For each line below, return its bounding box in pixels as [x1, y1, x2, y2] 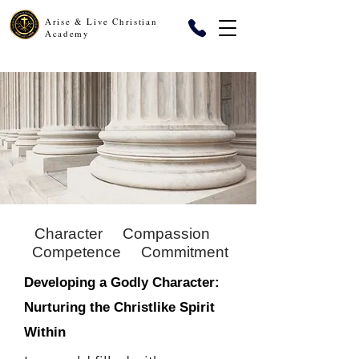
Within [24, 325, 66, 340]
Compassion [123, 225, 210, 242]
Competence [32, 244, 121, 260]
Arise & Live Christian [45, 15, 158, 27]
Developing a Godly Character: [24, 275, 220, 290]
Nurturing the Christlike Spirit [24, 300, 215, 315]
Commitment [141, 244, 228, 260]
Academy [45, 27, 90, 39]
